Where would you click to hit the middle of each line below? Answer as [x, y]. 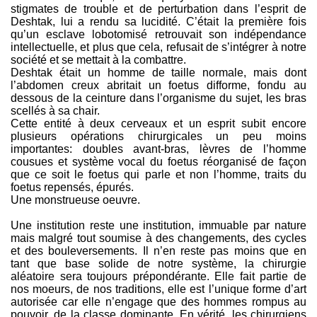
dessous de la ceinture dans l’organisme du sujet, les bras [158, 98]
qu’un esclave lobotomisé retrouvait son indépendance [158, 34]
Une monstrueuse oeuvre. [75, 200]
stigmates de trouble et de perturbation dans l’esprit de [158, 9]
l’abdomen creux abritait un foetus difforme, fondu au [158, 85]
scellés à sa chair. [55, 111]
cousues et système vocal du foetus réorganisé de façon [158, 162]
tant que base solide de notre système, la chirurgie [158, 264]
